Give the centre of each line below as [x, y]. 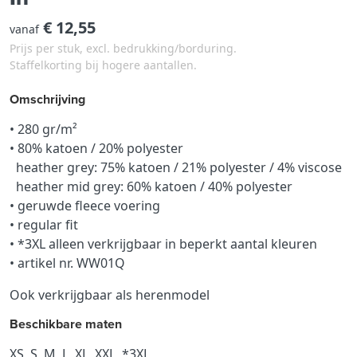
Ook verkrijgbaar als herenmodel [110, 294]
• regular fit [44, 224]
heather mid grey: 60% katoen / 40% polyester [151, 186]
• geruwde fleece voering [85, 205]
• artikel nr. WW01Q [67, 263]
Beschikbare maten [66, 324]
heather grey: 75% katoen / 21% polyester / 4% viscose [176, 167]
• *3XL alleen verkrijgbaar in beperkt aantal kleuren [163, 243]
